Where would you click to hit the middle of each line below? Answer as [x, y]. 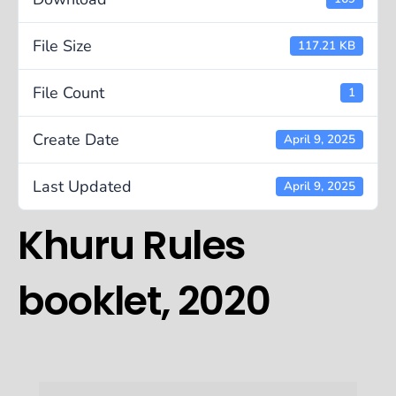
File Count [69, 92]
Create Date [76, 139]
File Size [62, 46]
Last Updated [82, 186]
